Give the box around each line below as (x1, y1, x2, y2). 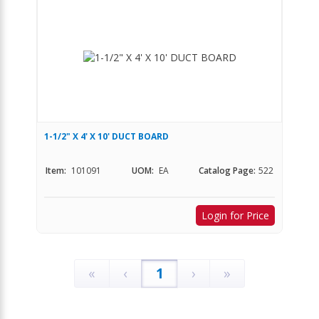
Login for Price (202, 208, 269, 222)
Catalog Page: (199, 164, 256, 177)
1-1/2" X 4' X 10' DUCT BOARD (44, 130, 169, 142)
